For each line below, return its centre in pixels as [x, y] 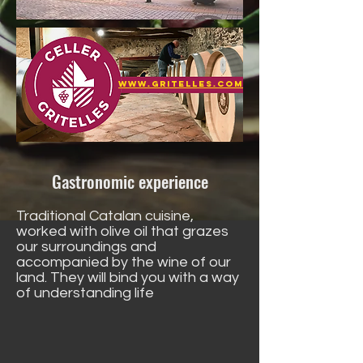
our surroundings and [86, 247]
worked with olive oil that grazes [122, 231]
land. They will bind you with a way [128, 278]
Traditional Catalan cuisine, [105, 216]
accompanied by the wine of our [124, 262]
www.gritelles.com [181, 84]
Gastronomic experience [130, 181]
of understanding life [85, 293]
